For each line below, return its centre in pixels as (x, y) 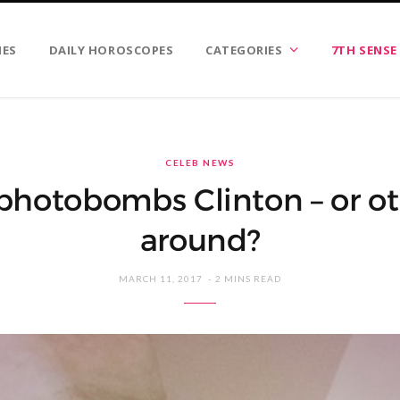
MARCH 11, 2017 (161, 279)
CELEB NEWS (200, 162)
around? (200, 240)
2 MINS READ (248, 279)
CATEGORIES (244, 50)
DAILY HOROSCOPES (111, 50)
